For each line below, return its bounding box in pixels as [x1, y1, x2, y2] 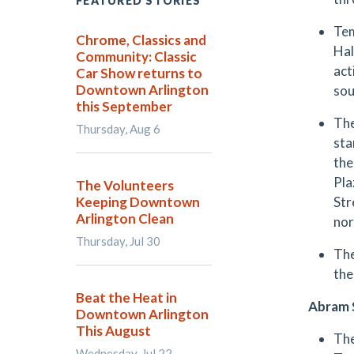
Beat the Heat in [76, 289, 177, 306]
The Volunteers [76, 177, 174, 194]
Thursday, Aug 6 [76, 122, 160, 136]
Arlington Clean [76, 210, 174, 227]
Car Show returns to [76, 65, 202, 81]
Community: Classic [76, 48, 197, 65]
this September [76, 98, 172, 115]
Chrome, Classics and [76, 32, 206, 48]
